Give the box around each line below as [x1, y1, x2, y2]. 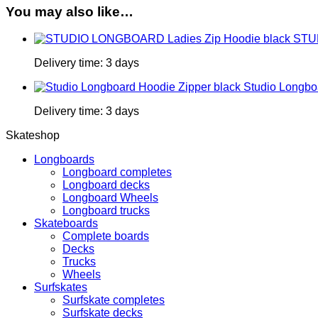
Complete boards [62, 230, 149, 243]
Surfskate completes [62, 294, 165, 307]
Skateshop [6, 129, 60, 142]
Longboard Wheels [62, 192, 158, 204]
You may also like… [6, 4, 133, 19]
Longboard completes [62, 166, 172, 179]
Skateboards [34, 217, 98, 230]
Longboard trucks [62, 204, 150, 217]
